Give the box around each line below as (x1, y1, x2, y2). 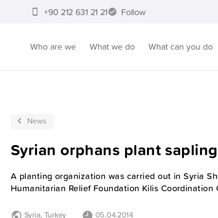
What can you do (148, 40, 213, 53)
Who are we (30, 40, 76, 53)
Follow (121, 5, 145, 18)
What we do (90, 40, 135, 53)
